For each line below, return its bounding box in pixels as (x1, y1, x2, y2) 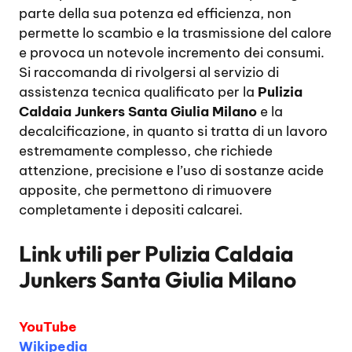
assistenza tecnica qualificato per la (19, 83, 258, 101)
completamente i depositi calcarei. (19, 201, 243, 218)
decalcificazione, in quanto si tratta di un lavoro (19, 123, 328, 140)
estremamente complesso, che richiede (19, 142, 273, 159)
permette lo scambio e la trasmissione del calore (19, 24, 332, 42)
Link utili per (19, 239, 145, 267)
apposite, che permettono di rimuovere (19, 181, 272, 199)
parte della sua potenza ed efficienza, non (19, 5, 291, 22)
